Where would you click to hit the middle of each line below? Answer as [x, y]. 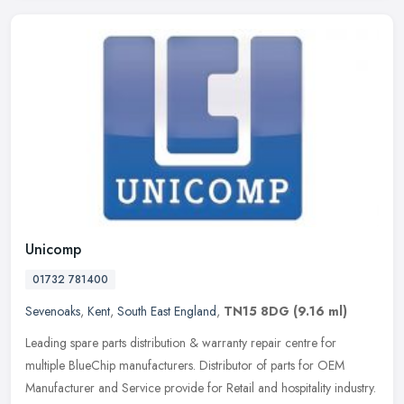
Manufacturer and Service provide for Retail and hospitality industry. [201, 387]
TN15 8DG [257, 311]
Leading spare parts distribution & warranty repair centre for [181, 342]
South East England [167, 311]
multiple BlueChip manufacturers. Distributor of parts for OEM [185, 365]
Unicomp [53, 249]
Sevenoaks [53, 311]
